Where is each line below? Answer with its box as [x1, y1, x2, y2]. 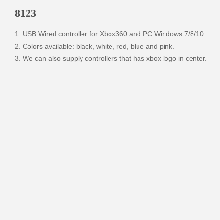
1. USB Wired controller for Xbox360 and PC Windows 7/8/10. [14, 30, 206, 38]
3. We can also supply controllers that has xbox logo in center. [14, 55, 207, 63]
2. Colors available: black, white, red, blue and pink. [14, 42, 176, 51]
